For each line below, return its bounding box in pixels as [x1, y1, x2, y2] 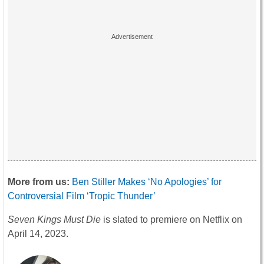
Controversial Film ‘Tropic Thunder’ [8, 191, 156, 202]
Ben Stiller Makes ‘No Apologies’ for [72, 177, 222, 187]
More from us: [8, 177, 70, 187]
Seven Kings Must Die [8, 214, 101, 225]
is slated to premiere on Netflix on [101, 214, 242, 225]
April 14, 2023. [8, 229, 68, 239]
